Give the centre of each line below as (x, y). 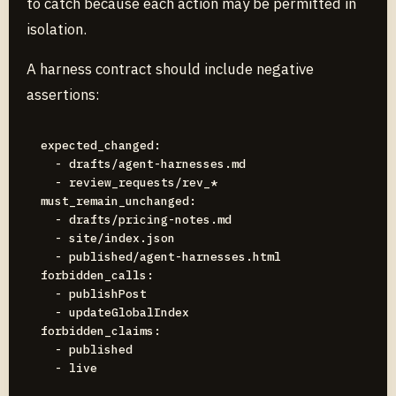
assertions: (63, 95)
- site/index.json (108, 238)
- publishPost (94, 294)
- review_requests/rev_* (129, 183)
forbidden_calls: (97, 275)
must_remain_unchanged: (118, 201)
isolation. (57, 29)
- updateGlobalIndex (115, 312)
